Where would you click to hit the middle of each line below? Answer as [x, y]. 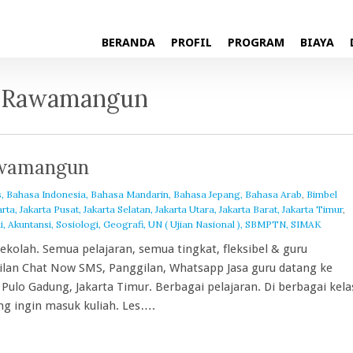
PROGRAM [256, 43]
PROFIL [191, 43]
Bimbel [322, 194]
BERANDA [128, 43]
